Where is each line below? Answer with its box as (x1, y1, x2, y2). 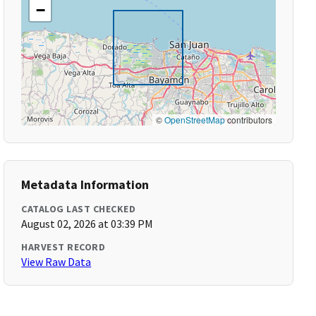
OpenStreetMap (164, 114, 225, 126)
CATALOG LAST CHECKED (21, 202, 136, 215)
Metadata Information (21, 176, 150, 193)
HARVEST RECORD (21, 241, 106, 253)
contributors (224, 114, 272, 126)
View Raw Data (21, 255, 92, 269)
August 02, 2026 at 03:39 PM (21, 217, 154, 231)
